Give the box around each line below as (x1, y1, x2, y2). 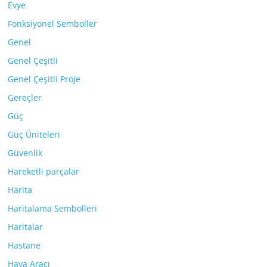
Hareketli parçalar (8, 165, 80, 177)
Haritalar (8, 221, 44, 232)
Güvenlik (8, 147, 43, 159)
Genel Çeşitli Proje (8, 73, 81, 85)
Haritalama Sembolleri (8, 202, 98, 214)
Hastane (8, 239, 41, 251)
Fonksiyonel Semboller (8, 17, 98, 29)
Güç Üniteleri (8, 128, 61, 140)
